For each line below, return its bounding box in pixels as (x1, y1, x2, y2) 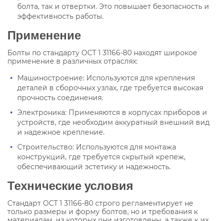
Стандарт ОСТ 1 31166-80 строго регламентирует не (7, 198, 193, 208)
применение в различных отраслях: (7, 56, 138, 66)
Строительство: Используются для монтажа (17, 142, 176, 151)
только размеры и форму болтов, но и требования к (7, 207, 198, 216)
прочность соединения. (17, 93, 103, 102)
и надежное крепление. (17, 127, 105, 137)
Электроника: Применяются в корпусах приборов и (17, 108, 207, 117)
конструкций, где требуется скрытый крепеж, (17, 152, 185, 161)
